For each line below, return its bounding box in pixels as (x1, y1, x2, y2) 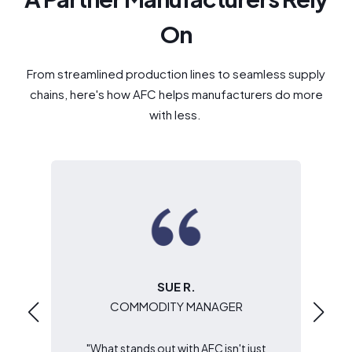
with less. (148, 107, 201, 123)
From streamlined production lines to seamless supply (27, 66, 325, 82)
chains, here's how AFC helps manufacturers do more (29, 86, 323, 102)
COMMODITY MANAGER (109, 299, 243, 314)
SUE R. (156, 279, 196, 295)
